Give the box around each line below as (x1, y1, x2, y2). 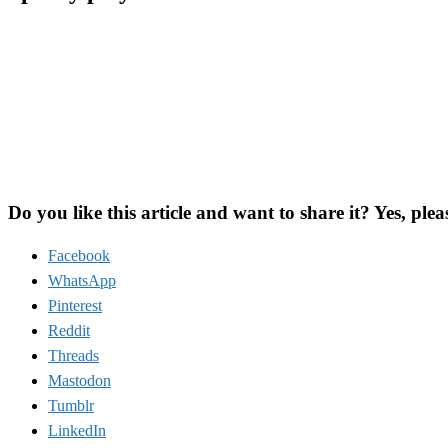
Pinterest (48, 297, 102, 315)
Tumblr (48, 397, 94, 415)
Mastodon (48, 372, 111, 390)
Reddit (48, 322, 90, 340)
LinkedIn (48, 422, 106, 440)
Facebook (48, 247, 110, 265)
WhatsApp (48, 272, 116, 290)
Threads (48, 347, 99, 365)
